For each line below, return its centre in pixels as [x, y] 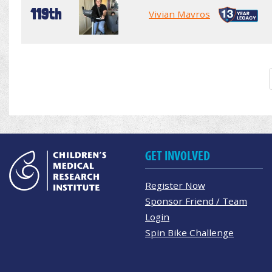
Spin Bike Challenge [189, 232]
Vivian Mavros [179, 14]
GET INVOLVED [178, 156]
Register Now [175, 185]
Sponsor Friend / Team [196, 201]
